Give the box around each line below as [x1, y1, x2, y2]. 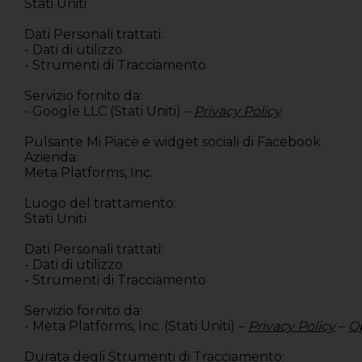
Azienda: [24, 149, 82, 166]
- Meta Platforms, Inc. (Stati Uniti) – [24, 318, 245, 335]
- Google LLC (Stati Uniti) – [24, 103, 191, 120]
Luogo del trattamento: [24, 196, 179, 212]
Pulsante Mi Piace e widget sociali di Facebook [24, 134, 321, 150]
